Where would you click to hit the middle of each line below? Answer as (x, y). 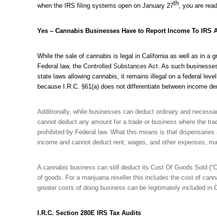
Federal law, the (60, 66)
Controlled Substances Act (121, 66)
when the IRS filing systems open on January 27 (105, 5)
